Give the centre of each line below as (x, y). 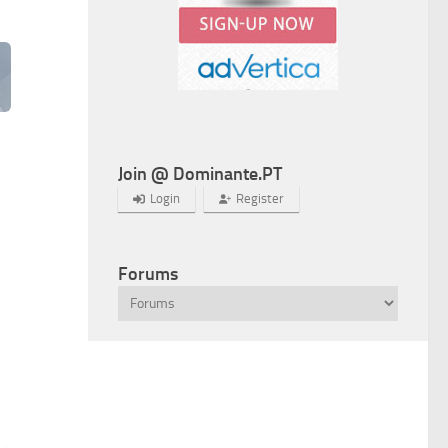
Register (260, 198)
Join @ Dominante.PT (200, 173)
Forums (148, 273)
